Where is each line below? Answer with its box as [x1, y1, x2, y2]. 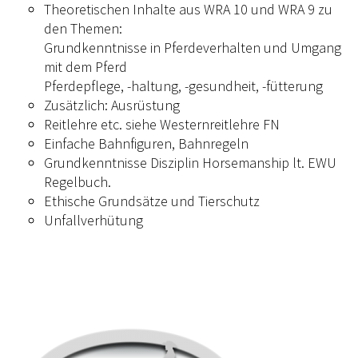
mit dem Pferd [44, 57, 127, 76]
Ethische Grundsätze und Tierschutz [44, 191, 260, 210]
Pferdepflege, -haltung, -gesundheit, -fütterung [44, 76, 323, 95]
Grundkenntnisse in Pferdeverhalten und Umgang [44, 38, 341, 57]
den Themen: [44, 18, 122, 38]
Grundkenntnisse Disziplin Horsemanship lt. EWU [44, 153, 336, 172]
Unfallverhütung [44, 210, 143, 229]
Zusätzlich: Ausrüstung [44, 95, 180, 114]
